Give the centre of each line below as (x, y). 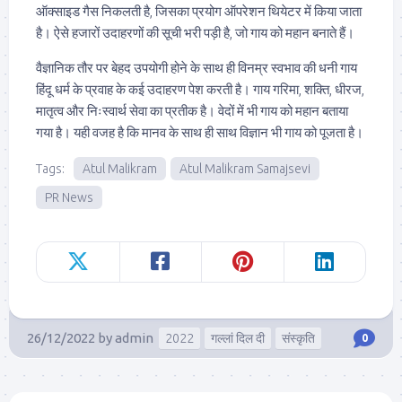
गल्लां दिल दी (238, 339)
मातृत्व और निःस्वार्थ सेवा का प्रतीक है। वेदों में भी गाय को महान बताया (192, 111)
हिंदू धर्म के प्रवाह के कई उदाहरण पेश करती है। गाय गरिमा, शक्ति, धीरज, (200, 90)
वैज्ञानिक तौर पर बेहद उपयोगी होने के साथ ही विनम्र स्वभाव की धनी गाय (197, 68)
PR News (69, 198)
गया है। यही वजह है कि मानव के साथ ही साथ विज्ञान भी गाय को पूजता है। (200, 133)
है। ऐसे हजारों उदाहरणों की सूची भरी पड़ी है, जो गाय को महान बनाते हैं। (195, 33)
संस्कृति (298, 339)
